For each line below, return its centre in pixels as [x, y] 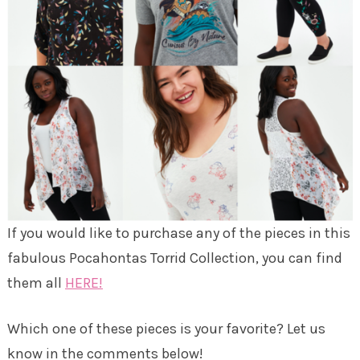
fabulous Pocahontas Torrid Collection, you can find [174, 258]
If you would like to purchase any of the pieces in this [178, 233]
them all [36, 283]
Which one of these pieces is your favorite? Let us [166, 329]
